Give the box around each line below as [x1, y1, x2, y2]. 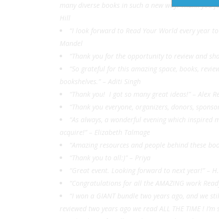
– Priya [130, 153, 153, 162]
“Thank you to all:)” [69, 153, 130, 162]
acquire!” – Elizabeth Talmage [60, 128, 152, 137]
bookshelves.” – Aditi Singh [60, 77, 141, 86]
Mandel [60, 39, 85, 48]
